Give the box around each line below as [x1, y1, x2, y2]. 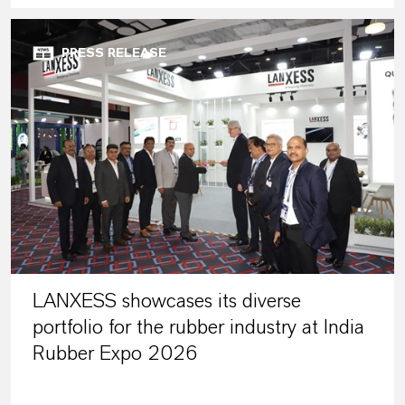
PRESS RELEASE [61, 46, 166, 60]
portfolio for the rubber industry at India [33, 317, 364, 338]
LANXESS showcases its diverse [33, 291, 301, 312]
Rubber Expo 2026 [33, 344, 198, 364]
